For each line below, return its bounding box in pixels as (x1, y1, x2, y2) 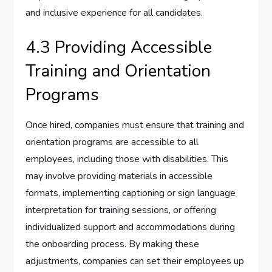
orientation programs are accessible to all (25, 135, 199, 149)
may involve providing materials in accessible (25, 169, 213, 183)
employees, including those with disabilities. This (25, 152, 229, 166)
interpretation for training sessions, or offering (25, 203, 217, 217)
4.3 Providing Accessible (25, 36, 212, 59)
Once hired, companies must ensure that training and (25, 118, 245, 132)
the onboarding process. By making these (25, 237, 200, 251)
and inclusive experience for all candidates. (25, 6, 203, 20)
